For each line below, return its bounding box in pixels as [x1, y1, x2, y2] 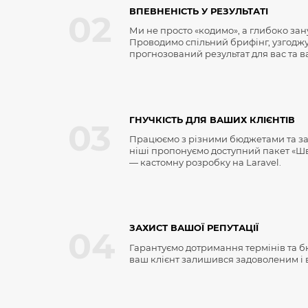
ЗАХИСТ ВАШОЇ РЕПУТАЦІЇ [129, 223, 258, 234]
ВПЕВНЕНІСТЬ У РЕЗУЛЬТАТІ [129, 6, 268, 17]
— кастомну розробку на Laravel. [129, 157, 281, 168]
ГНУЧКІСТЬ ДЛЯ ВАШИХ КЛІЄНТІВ [129, 114, 295, 125]
